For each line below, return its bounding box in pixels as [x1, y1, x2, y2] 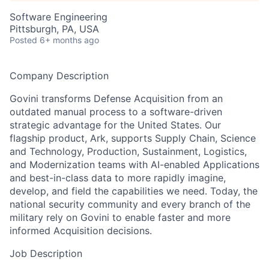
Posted [10, 35, 37, 45]
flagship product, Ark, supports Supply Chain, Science [10, 132, 256, 144]
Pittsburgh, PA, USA [10, 23, 99, 35]
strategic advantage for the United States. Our [10, 119, 221, 131]
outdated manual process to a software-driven [10, 106, 222, 118]
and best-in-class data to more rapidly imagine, [10, 172, 226, 184]
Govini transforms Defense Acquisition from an [10, 92, 223, 104]
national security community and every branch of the [10, 198, 250, 210]
